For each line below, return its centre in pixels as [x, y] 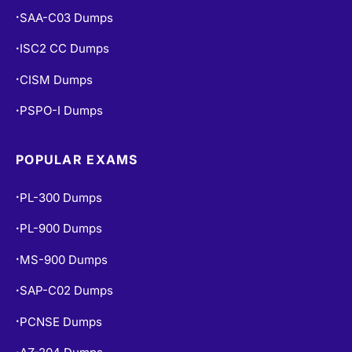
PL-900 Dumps [61, 228]
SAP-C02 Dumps [66, 290]
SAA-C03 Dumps [66, 17]
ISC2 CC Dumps [64, 48]
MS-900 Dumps [64, 259]
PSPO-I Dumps [61, 110]
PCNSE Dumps [61, 321]
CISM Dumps [56, 79]
